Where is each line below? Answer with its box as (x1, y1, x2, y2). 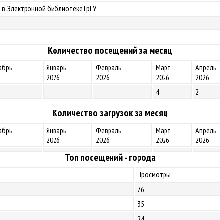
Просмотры (137, 169, 171, 179)
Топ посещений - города (64, 151, 156, 164)
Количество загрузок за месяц (52, 107, 168, 119)
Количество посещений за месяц (48, 44, 172, 56)
